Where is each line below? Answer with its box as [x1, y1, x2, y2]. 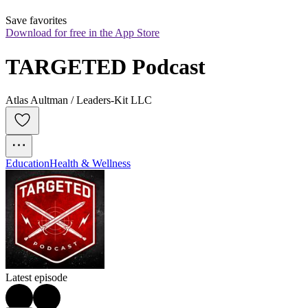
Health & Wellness [49, 157, 131, 170]
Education [5, 157, 49, 170]
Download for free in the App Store [5, 27, 159, 39]
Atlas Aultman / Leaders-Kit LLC [5, 94, 152, 107]
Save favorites [5, 14, 67, 27]
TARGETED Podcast [5, 54, 206, 79]
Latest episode [5, 272, 67, 284]
